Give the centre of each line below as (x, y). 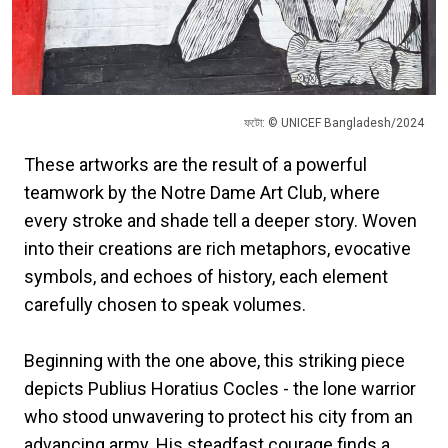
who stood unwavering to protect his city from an (218, 417)
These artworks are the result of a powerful (195, 165)
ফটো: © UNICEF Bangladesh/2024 (334, 123)
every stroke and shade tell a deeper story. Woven (220, 221)
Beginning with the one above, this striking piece (214, 361)
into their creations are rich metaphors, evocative (217, 249)
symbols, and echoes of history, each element (206, 277)
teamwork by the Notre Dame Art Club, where (202, 193)
